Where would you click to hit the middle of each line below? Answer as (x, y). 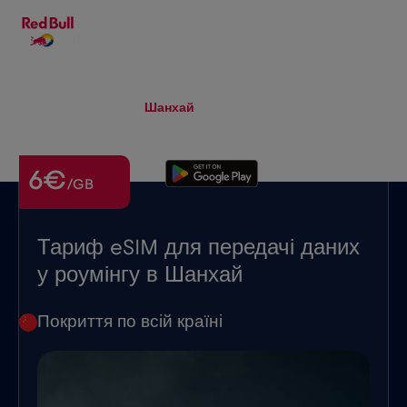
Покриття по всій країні (130, 322)
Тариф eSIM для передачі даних (199, 248)
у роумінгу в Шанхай (140, 275)
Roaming (96, 108)
